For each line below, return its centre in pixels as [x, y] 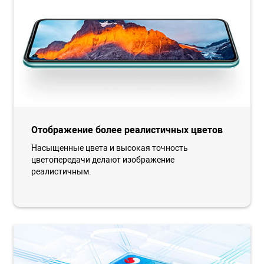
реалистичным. [62, 172]
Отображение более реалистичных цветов [127, 130]
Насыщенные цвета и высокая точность [110, 148]
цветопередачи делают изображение [103, 160]
